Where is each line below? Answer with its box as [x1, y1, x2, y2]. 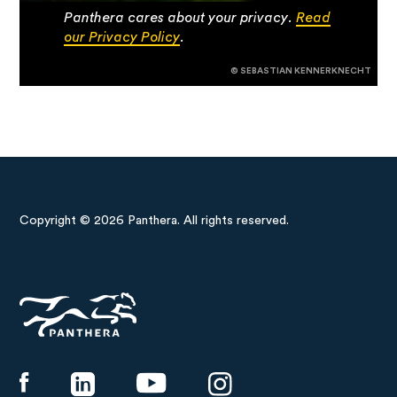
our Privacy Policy [64, 30, 181, 44]
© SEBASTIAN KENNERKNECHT [230, 66, 371, 75]
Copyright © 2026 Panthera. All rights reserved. [19, 214, 290, 227]
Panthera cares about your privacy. [64, 11, 297, 25]
